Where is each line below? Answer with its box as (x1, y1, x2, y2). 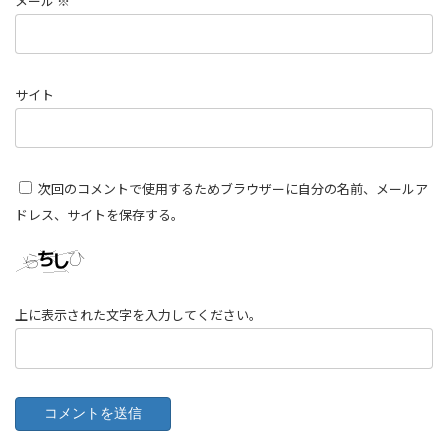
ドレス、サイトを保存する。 (15, 207, 184, 224)
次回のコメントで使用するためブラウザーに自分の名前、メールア (38, 181, 428, 198)
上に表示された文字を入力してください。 (15, 307, 262, 324)
